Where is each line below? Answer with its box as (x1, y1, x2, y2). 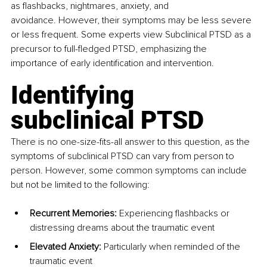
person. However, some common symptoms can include (11, 164, 249, 177)
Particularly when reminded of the (101, 241, 243, 253)
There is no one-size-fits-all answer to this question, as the (11, 136, 252, 148)
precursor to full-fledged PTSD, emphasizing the (11, 43, 209, 55)
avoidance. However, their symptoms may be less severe (11, 14, 254, 27)
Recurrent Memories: (30, 207, 117, 220)
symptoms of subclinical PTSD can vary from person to (11, 150, 237, 163)
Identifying (11, 80, 140, 110)
